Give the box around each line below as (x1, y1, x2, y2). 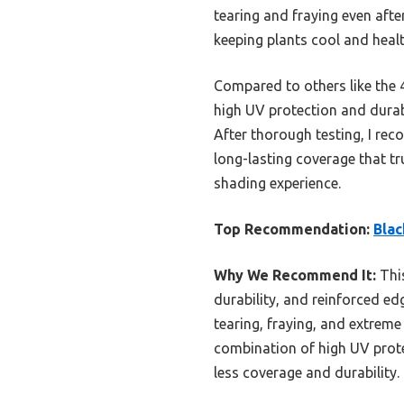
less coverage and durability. (214, 363, 399, 381)
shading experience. (214, 174, 341, 191)
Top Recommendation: (214, 220, 370, 237)
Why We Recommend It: (214, 266, 376, 283)
